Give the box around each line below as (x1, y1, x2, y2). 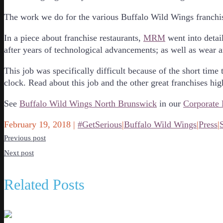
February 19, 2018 (4, 119, 73, 129)
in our (157, 98, 183, 109)
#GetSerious (78, 119, 122, 129)
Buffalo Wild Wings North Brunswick (19, 98, 157, 109)
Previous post (4, 133, 46, 142)
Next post (4, 148, 34, 157)
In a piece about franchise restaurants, (4, 32, 143, 43)
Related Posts (4, 176, 85, 193)
